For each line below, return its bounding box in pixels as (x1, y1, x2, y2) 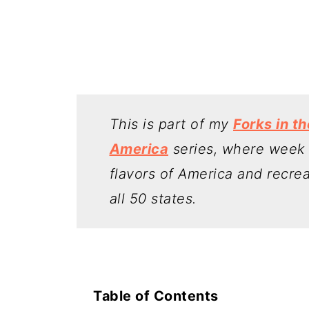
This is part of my (109, 116, 233, 132)
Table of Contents (93, 288, 219, 304)
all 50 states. (109, 190, 197, 207)
